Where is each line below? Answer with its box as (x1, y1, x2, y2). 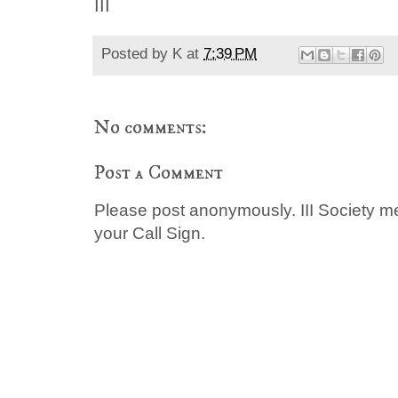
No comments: (94, 115, 207, 139)
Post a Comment (94, 160, 223, 185)
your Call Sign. (94, 223, 205, 243)
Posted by (101, 45, 172, 63)
